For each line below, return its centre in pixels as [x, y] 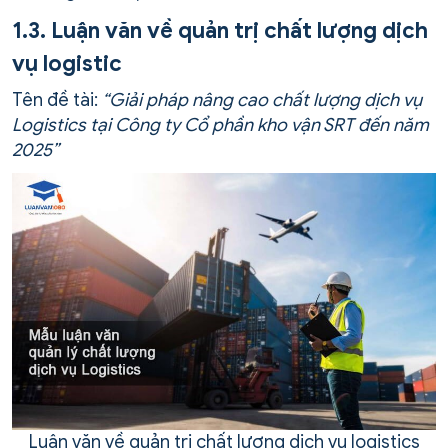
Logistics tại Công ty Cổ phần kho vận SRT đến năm [220, 125]
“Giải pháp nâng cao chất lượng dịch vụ [262, 100]
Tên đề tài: [57, 100]
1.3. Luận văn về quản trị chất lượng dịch [220, 31]
